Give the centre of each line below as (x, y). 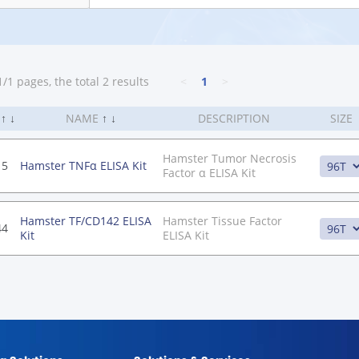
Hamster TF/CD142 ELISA (86, 221)
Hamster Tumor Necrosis (230, 158)
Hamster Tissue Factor (222, 221)
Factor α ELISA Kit (209, 173)
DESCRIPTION (234, 118)
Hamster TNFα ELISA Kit (83, 165)
